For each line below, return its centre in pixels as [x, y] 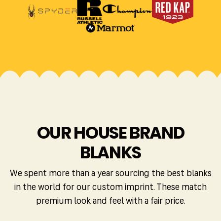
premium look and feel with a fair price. [110, 202]
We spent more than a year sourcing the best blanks [110, 174]
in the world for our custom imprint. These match [110, 188]
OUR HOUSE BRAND [110, 133]
